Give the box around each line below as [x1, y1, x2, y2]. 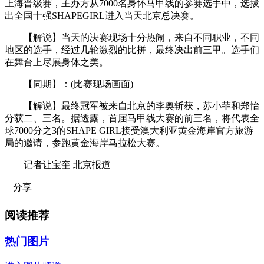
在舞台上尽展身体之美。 [5, 57, 108, 67]
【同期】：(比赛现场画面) [5, 78, 133, 89]
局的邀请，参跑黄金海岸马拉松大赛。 [5, 137, 165, 148]
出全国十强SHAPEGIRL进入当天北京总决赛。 [5, 10, 199, 21]
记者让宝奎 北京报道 [5, 159, 111, 170]
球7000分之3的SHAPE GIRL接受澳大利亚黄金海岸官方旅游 [5, 125, 253, 136]
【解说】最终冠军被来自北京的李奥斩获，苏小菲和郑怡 [5, 100, 259, 111]
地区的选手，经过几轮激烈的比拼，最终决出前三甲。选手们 [5, 44, 259, 55]
